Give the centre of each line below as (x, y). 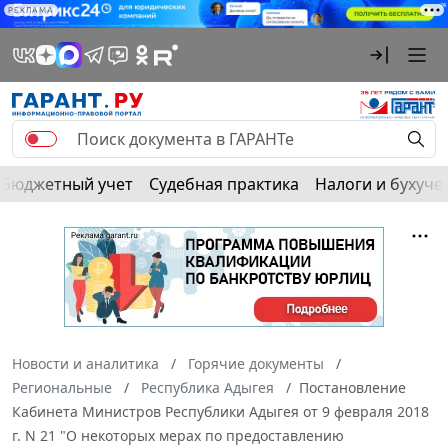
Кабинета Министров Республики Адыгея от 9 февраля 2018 (220, 412)
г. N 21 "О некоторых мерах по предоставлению (178, 436)
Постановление (352, 388)
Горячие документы (256, 364)
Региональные (62, 388)
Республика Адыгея (207, 388)
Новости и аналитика (85, 364)
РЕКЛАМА (31, 10)
